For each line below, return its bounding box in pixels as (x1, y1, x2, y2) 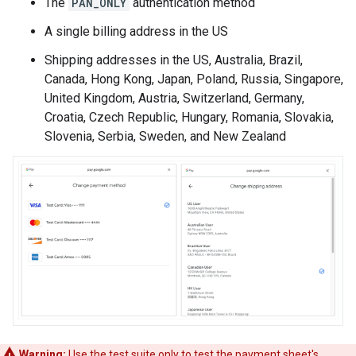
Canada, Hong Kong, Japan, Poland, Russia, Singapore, (44, 72, 343, 87)
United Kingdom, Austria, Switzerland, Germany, (44, 91, 304, 106)
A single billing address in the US (44, 24, 228, 39)
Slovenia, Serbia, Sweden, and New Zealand (44, 129, 286, 144)
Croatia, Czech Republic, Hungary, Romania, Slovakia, (44, 110, 334, 125)
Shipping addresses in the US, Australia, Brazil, (44, 52, 303, 68)
